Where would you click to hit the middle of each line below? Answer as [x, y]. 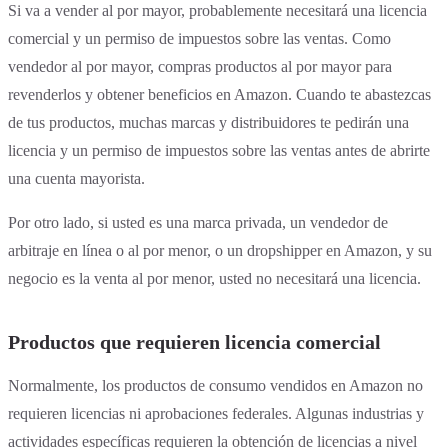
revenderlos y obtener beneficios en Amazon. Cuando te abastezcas [219, 95]
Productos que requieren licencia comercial [194, 342]
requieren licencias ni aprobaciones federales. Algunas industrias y [216, 414]
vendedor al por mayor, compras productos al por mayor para [200, 67]
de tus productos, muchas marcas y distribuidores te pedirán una [208, 123]
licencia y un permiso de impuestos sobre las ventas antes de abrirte [219, 151]
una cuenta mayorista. [76, 179]
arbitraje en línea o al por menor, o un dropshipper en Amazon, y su [220, 251]
